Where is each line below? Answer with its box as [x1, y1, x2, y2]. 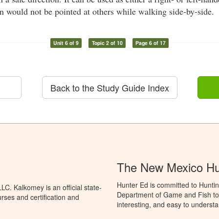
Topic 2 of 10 [91, 39, 123, 46]
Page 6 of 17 [135, 39, 166, 46]
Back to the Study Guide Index [50, 81, 169, 94]
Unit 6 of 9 [53, 39, 79, 46]
